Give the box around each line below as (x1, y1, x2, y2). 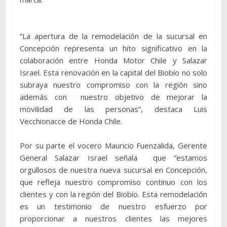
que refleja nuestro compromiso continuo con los (19, 176, 208, 187)
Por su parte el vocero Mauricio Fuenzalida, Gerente (19, 140, 208, 150)
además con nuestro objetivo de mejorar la (19, 91, 208, 102)
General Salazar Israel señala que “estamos (19, 152, 208, 163)
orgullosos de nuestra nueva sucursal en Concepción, (19, 164, 208, 175)
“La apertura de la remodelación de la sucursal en (19, 30, 208, 41)
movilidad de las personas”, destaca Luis (19, 103, 208, 114)
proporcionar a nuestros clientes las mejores (19, 213, 208, 223)
